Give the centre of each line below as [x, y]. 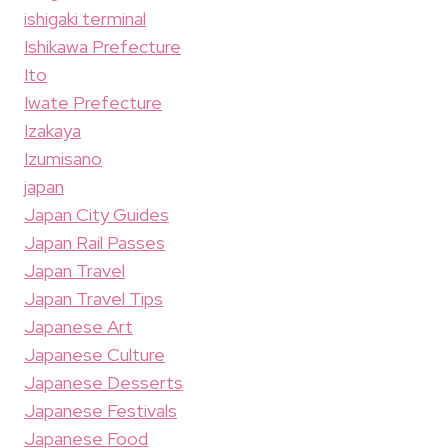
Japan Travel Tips [93, 298]
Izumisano [63, 158]
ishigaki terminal [85, 18]
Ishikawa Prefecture [102, 46]
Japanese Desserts [103, 382]
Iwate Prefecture [93, 102]
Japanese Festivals [100, 410]
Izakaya [52, 130]
